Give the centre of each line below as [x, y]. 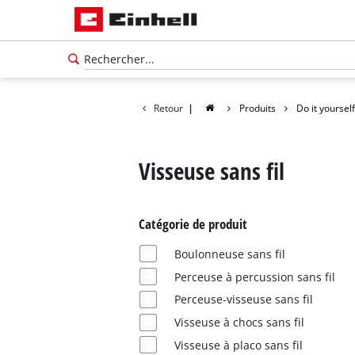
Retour [168, 108]
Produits [258, 108]
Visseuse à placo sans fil [238, 345]
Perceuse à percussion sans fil [254, 277]
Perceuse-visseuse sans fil [243, 300]
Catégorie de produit [193, 224]
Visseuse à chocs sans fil [239, 323]
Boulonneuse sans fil [229, 254]
